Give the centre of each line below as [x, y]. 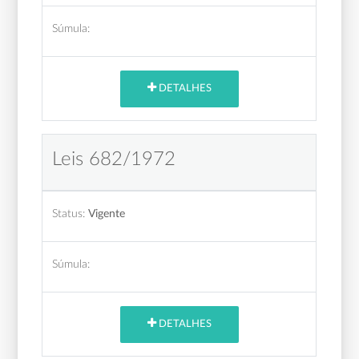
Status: [69, 213]
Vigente [107, 213]
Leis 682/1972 [114, 159]
